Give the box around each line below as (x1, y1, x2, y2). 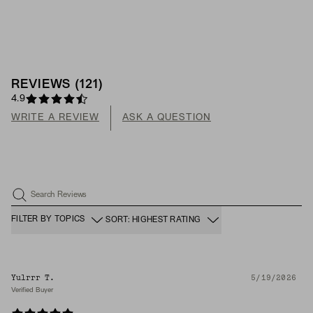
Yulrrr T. (11, 272, 55, 282)
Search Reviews (31, 191, 87, 198)
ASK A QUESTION (122, 112, 211, 122)
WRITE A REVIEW (11, 112, 99, 122)
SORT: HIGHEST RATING (105, 216, 201, 224)
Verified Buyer (11, 286, 53, 293)
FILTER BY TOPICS (11, 216, 85, 224)
